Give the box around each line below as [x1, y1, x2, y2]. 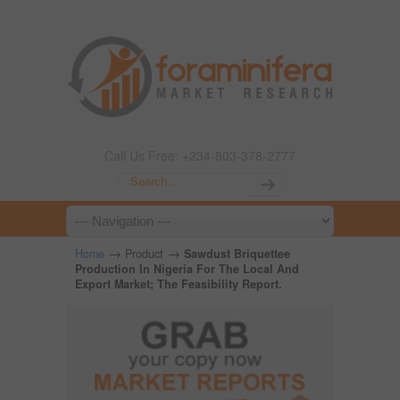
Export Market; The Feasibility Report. [75, 276, 282, 292]
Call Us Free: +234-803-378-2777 [104, 146, 296, 164]
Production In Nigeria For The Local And [75, 261, 299, 277]
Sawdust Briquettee [184, 246, 290, 262]
